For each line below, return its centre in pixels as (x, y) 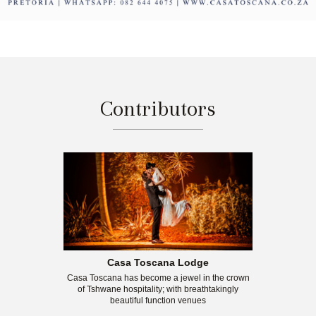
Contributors (158, 109)
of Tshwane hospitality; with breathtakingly (158, 289)
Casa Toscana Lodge (158, 262)
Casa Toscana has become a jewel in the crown (158, 278)
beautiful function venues (158, 300)
